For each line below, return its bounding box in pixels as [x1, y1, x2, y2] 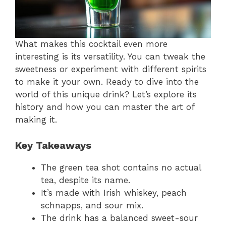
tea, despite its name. [41, 175, 130, 185]
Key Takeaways [15, 139, 91, 151]
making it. [15, 115, 57, 125]
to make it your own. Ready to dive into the [15, 77, 199, 87]
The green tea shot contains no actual [41, 162, 201, 173]
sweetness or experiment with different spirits [15, 64, 206, 75]
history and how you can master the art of [15, 102, 194, 112]
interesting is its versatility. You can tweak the [15, 51, 205, 62]
